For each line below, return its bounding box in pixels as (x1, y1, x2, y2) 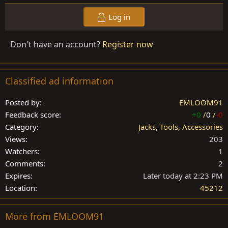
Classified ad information (5, 75, 113, 88)
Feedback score (5, 109, 59, 120)
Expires (5, 170, 31, 181)
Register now (102, 39, 153, 50)
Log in (108, 12, 131, 22)
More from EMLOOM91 (5, 210, 104, 223)
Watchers (5, 146, 38, 157)
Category (5, 122, 37, 132)
